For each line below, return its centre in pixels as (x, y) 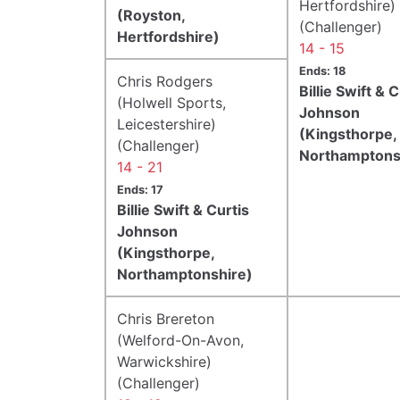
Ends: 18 (322, 71)
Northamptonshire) (185, 274)
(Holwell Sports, (171, 102)
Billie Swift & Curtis (183, 209)
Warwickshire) (164, 361)
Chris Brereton (166, 318)
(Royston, (151, 15)
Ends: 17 (140, 189)
